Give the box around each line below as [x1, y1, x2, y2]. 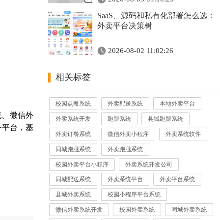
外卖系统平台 [108, 176, 143, 183]
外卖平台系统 [160, 176, 195, 183]
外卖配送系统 [108, 100, 143, 107]
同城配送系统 [55, 176, 91, 183]
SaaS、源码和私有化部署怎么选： [97, 11, 215, 20]
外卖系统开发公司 [125, 161, 173, 168]
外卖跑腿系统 [108, 145, 143, 153]
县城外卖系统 [55, 191, 91, 198]
